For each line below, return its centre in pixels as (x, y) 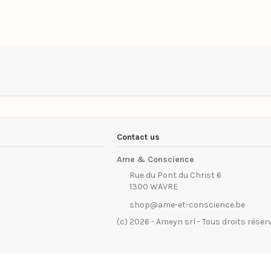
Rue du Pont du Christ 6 (176, 175)
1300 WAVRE (154, 187)
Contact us (138, 137)
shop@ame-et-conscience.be (188, 204)
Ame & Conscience (155, 160)
